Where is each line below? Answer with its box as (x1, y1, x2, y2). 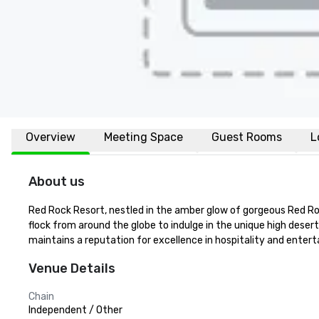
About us (28, 174, 85, 189)
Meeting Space (104, 130, 183, 144)
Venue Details (28, 261, 115, 276)
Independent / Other (28, 304, 122, 316)
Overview (26, 130, 75, 144)
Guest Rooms (211, 130, 282, 144)
